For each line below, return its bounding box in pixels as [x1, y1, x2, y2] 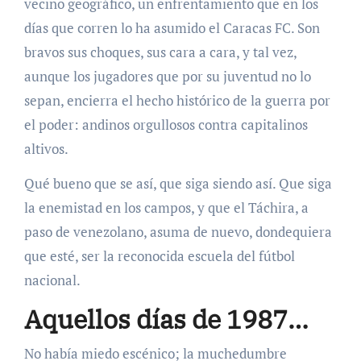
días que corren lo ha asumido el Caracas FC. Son [23, 19, 320, 38]
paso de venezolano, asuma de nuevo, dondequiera [23, 222, 332, 242]
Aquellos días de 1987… [23, 302, 309, 337]
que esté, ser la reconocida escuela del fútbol [23, 247, 295, 266]
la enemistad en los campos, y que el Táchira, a [23, 198, 309, 218]
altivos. [23, 139, 68, 159]
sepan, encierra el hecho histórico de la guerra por [23, 91, 330, 110]
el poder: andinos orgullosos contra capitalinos [23, 115, 308, 135]
